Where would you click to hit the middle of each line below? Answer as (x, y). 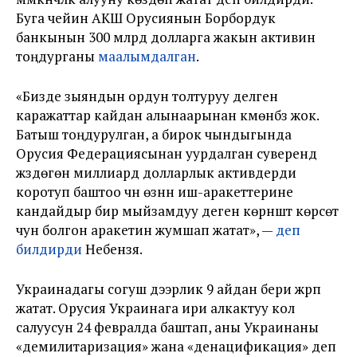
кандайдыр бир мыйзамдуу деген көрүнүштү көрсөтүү (177, 211)
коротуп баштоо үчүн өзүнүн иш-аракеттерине (155, 192)
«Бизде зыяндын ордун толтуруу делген (147, 96)
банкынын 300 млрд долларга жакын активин (166, 37)
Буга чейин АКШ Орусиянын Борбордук (146, 18)
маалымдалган (147, 56)
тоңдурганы (57, 56)
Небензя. (112, 249)
